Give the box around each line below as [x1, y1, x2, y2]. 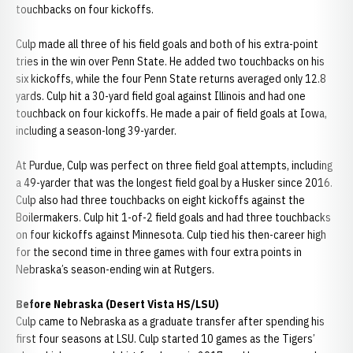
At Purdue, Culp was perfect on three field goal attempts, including [16, 158, 333, 173]
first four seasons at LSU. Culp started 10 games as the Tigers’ [16, 332, 315, 346]
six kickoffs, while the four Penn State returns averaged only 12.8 [16, 72, 326, 86]
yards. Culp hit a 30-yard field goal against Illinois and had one [16, 89, 306, 103]
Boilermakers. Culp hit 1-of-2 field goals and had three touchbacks [16, 210, 331, 225]
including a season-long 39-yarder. [16, 124, 179, 138]
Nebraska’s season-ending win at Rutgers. [16, 262, 214, 277]
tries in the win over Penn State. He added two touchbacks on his [16, 54, 325, 69]
